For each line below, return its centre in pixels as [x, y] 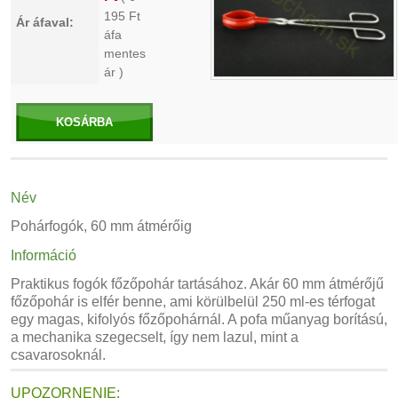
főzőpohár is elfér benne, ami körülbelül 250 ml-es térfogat [193, 302]
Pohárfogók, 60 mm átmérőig [101, 226]
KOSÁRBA [84, 122]
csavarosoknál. [58, 355]
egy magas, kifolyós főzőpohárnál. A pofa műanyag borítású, [199, 319]
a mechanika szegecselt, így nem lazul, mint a [155, 337]
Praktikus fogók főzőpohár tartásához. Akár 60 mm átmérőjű [197, 284]
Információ [44, 255]
